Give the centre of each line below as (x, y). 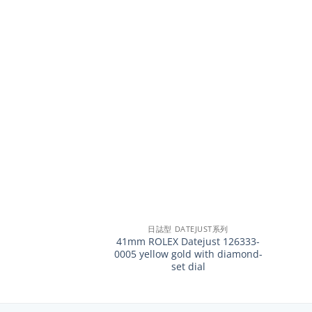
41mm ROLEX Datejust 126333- (188, 241)
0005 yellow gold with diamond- (188, 253)
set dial (188, 266)
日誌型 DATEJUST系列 (188, 229)
